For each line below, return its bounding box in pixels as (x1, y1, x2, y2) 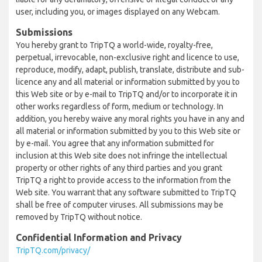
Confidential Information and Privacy (16, 232, 182, 243)
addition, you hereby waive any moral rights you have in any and (16, 114, 244, 123)
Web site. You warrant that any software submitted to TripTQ (16, 188, 236, 197)
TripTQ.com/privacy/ (16, 246, 90, 255)
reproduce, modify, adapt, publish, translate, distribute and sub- (16, 65, 244, 74)
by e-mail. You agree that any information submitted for (16, 139, 214, 148)
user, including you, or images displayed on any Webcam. (16, 7, 220, 16)
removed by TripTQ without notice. (16, 212, 142, 222)
